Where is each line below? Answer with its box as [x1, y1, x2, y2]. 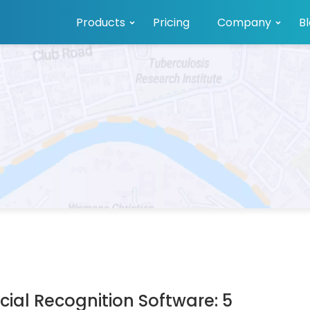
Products [76, 15, 125, 30]
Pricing [153, 15, 190, 30]
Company [217, 15, 271, 30]
